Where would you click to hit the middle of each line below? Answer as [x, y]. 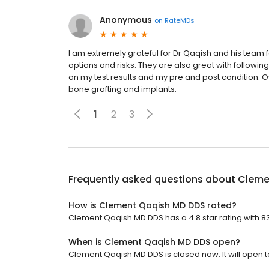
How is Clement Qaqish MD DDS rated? [153, 206]
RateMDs [180, 20]
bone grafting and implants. [122, 89]
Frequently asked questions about [153, 180]
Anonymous [126, 20]
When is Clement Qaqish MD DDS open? [154, 242]
